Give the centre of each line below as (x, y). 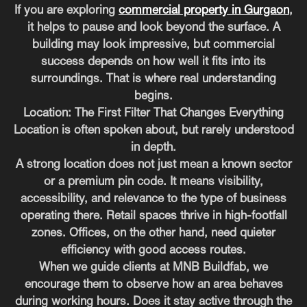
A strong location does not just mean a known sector (153, 164)
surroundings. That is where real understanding (153, 79)
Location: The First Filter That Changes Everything (153, 113)
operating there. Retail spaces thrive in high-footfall (153, 216)
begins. (153, 96)
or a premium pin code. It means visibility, (153, 182)
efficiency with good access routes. (153, 250)
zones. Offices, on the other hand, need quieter (153, 233)
